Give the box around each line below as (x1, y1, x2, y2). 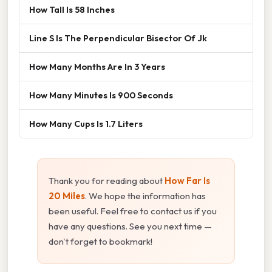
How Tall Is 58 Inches (29, 4, 115, 16)
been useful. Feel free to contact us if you (49, 205, 217, 217)
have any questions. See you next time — (49, 220, 212, 233)
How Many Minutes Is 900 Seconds (29, 89, 173, 101)
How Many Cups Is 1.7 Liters (29, 118, 143, 130)
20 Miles (49, 190, 85, 202)
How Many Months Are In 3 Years (29, 61, 165, 73)
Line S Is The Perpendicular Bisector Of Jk (29, 32, 207, 44)
